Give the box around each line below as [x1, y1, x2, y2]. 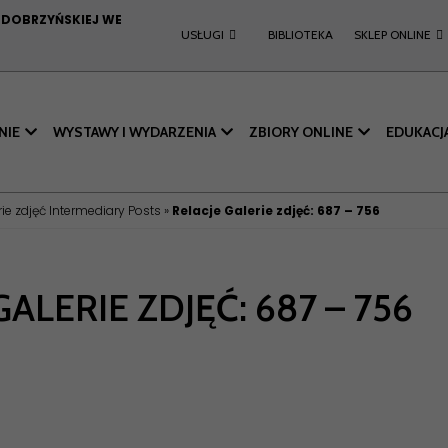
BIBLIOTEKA [267, 27, 333, 42]
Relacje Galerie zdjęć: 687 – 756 [172, 202, 380, 219]
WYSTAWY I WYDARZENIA [53, 123, 216, 141]
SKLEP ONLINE [354, 27, 432, 42]
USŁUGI [181, 27, 225, 42]
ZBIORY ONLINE [249, 123, 353, 141]
